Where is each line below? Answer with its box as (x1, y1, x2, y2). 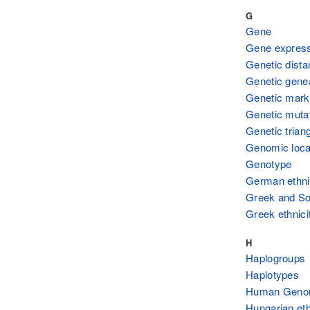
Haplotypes (246, 267, 299, 282)
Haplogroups (246, 250, 306, 266)
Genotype (246, 156, 292, 171)
